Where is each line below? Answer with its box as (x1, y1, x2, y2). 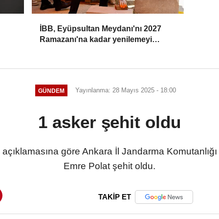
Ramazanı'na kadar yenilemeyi (40, 35, 153, 44)
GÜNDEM (38, 87, 65, 94)
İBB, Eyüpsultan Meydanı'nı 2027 (40, 24, 162, 33)
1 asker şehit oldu (38, 112, 181, 132)
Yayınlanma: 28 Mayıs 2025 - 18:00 (75, 87, 176, 94)
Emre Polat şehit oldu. (64, 161, 155, 172)
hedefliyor (40, 46, 77, 55)
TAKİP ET (98, 193, 131, 201)
